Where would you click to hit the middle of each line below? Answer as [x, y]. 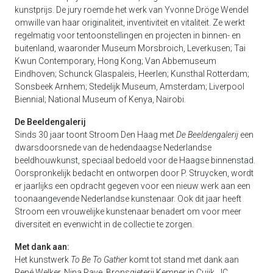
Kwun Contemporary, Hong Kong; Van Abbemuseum [115, 61]
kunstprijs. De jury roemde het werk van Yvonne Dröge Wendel [132, 10]
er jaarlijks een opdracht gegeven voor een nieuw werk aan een [133, 186]
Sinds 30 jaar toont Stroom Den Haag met [95, 135]
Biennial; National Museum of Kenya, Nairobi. [100, 100]
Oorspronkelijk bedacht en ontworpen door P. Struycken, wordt [134, 173]
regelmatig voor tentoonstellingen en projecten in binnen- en [128, 36]
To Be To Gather [100, 260]
